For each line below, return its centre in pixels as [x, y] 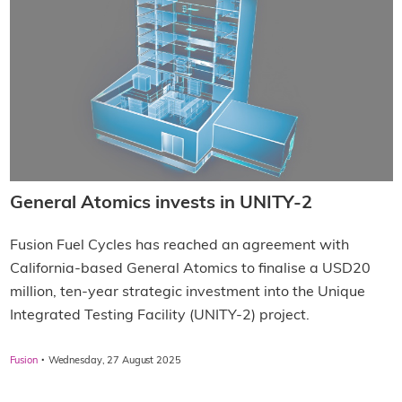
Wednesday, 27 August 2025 [114, 362]
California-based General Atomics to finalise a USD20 [190, 270]
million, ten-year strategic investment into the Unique [187, 293]
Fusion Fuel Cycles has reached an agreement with [179, 246]
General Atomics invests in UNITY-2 [161, 204]
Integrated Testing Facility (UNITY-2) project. [159, 316]
